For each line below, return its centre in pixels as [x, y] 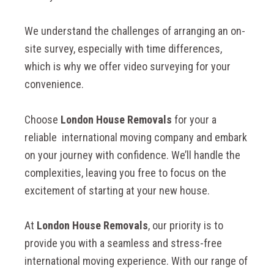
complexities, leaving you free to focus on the [125, 172]
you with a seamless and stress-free [141, 243]
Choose [41, 119]
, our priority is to [186, 226]
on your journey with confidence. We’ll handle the [132, 155]
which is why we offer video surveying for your [128, 66]
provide [41, 243]
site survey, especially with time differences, [123, 48]
